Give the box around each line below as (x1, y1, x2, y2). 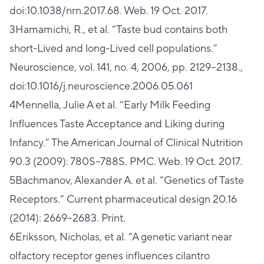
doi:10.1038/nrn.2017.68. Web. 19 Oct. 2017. (9, 4, 208, 18)
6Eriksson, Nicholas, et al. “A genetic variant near (9, 230, 232, 244)
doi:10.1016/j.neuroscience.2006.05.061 (9, 79, 193, 93)
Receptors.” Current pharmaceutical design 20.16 (9, 192, 237, 206)
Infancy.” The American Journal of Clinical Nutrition (9, 136, 243, 150)
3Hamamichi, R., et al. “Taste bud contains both (9, 22, 227, 37)
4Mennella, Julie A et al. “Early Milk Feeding (9, 98, 210, 112)
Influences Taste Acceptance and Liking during (9, 117, 225, 131)
